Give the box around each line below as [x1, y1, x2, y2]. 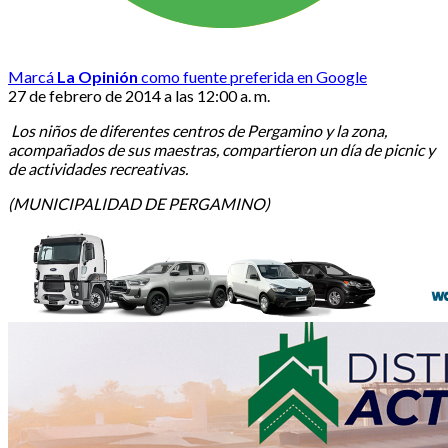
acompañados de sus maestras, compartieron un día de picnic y [8, 139, 435, 159]
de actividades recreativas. [8, 158, 188, 178]
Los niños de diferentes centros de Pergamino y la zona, [8, 120, 387, 140]
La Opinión [57, 66, 138, 86]
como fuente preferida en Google [138, 66, 367, 86]
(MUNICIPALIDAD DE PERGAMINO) [8, 193, 270, 213]
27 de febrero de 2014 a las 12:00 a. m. [8, 85, 270, 105]
